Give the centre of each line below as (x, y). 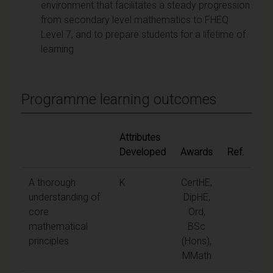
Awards (197, 152)
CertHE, (197, 182)
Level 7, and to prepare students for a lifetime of (143, 34)
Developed (143, 152)
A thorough (52, 182)
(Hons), (197, 241)
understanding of (64, 197)
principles (49, 241)
